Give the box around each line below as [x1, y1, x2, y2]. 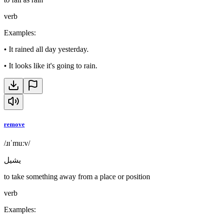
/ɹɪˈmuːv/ [4, 139, 30, 148]
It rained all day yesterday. [9, 45, 89, 54]
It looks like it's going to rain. [9, 62, 97, 70]
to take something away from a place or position [4, 172, 150, 181]
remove [4, 121, 25, 128]
